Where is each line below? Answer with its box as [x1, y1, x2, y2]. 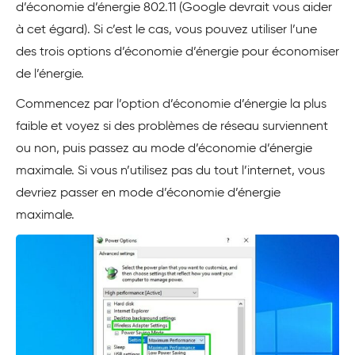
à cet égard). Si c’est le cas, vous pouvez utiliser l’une [16, 23, 317, 36]
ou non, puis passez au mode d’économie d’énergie [16, 142, 312, 155]
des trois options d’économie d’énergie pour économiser [16, 45, 339, 59]
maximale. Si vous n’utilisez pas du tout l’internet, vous [16, 164, 325, 177]
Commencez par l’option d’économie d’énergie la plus [16, 97, 326, 111]
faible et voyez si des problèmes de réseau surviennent [16, 120, 328, 133]
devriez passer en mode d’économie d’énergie [16, 186, 281, 200]
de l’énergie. [16, 67, 84, 81]
